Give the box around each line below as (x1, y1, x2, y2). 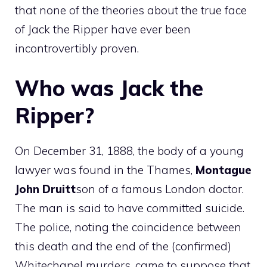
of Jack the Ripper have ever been (15, 21, 191, 36)
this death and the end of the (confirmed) (15, 239, 231, 253)
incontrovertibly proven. (15, 41, 139, 55)
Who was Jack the (15, 74, 203, 101)
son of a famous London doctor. (76, 182, 244, 196)
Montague (195, 163, 252, 177)
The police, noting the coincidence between (15, 220, 241, 234)
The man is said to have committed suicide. (15, 201, 244, 215)
